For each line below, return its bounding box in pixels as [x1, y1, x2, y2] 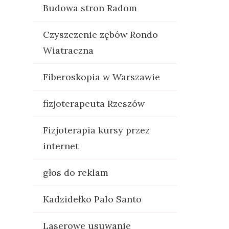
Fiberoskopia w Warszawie [42, 71, 160, 83]
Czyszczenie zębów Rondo [42, 29, 158, 40]
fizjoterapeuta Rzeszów [42, 98, 145, 109]
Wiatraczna [42, 44, 94, 56]
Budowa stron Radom [42, 2, 137, 14]
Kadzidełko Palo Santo [42, 193, 142, 205]
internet [42, 140, 79, 152]
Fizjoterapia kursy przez [42, 124, 150, 136]
